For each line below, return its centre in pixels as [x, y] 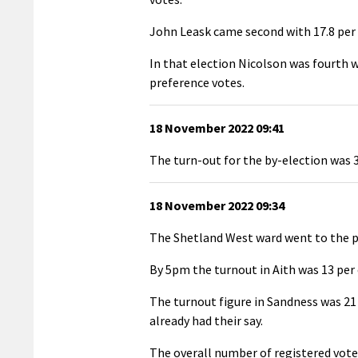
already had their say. [206, 320]
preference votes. [197, 82]
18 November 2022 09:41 [217, 127]
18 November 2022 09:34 [217, 205]
